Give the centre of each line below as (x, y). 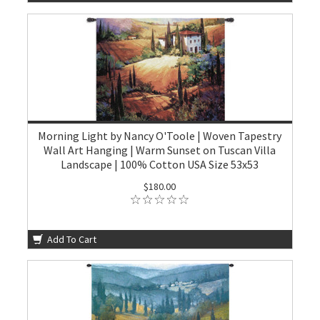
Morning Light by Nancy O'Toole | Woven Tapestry (160, 136)
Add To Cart (71, 239)
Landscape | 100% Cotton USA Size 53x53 (160, 164)
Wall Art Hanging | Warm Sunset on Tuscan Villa (160, 150)
